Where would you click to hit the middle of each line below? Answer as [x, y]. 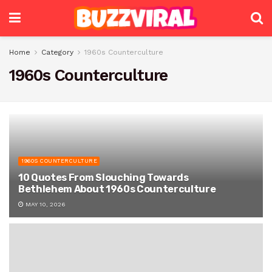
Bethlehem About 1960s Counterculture [117, 189]
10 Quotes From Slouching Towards [104, 178]
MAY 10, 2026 [45, 204]
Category [57, 52]
